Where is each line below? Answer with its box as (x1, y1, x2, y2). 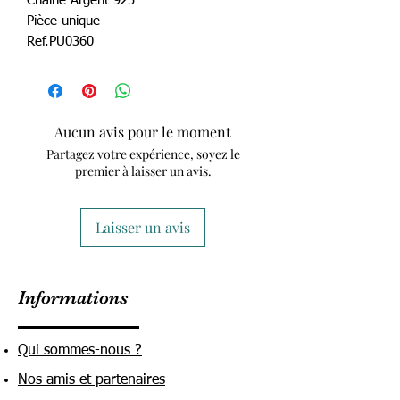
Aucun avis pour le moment (54, 121, 231, 141)
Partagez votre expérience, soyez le (46, 145, 240, 162)
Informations (18, 287, 129, 308)
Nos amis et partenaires (18, 373, 165, 387)
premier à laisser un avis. (74, 162, 212, 179)
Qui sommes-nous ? (18, 344, 142, 358)
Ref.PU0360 (27, 34, 94, 48)
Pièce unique (27, 13, 100, 28)
